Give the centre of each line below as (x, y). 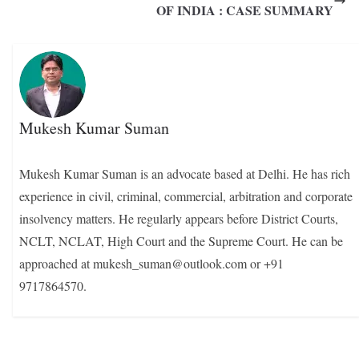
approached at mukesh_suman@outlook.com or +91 (152, 263)
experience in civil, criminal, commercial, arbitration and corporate (186, 196)
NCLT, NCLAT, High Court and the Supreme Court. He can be (182, 240)
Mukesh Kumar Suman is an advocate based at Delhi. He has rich (185, 173)
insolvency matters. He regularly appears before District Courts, (179, 218)
